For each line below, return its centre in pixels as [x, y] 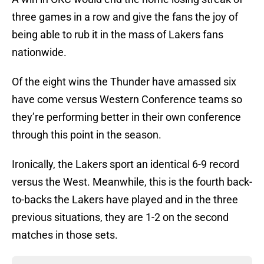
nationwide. [39, 52]
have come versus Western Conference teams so [127, 100]
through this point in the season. [87, 135]
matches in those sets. [65, 235]
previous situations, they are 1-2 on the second [120, 217]
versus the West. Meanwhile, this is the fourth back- [132, 182]
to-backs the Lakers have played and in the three [125, 200]
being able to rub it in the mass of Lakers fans [118, 35]
